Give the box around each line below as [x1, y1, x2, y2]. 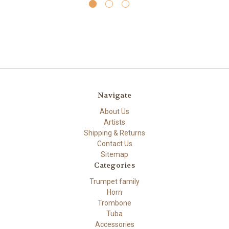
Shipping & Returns [84, 129, 145, 137]
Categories [94, 161, 135, 170]
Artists [104, 118, 125, 126]
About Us [100, 107, 129, 116]
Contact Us [97, 140, 132, 148]
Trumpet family [89, 177, 140, 186]
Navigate [98, 90, 131, 100]
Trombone [98, 198, 131, 207]
